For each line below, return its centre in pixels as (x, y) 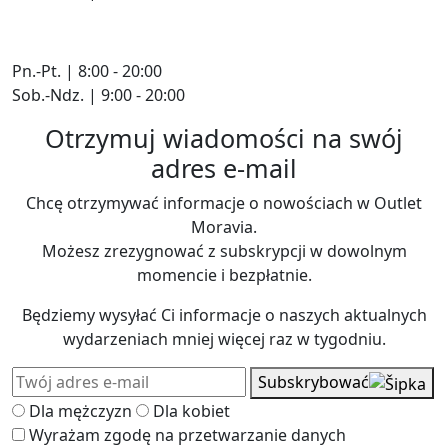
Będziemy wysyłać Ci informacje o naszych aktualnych (224, 314)
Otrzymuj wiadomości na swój (224, 137)
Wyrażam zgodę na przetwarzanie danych (187, 434)
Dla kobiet (191, 410)
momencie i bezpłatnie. (224, 274)
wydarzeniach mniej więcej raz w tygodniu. (224, 338)
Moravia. (224, 226)
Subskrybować (313, 381)
